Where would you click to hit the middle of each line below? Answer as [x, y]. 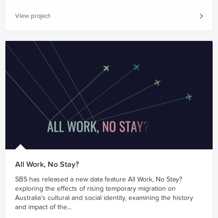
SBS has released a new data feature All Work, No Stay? [99, 180]
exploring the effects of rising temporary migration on [95, 189]
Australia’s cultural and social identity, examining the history [104, 198]
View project [33, 16]
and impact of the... [43, 207]
